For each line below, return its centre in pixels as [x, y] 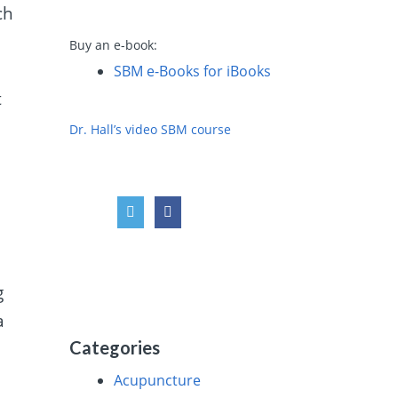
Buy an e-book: [114, 44]
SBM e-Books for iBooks [193, 71]
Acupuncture [158, 381]
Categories [115, 348]
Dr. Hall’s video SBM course [151, 130]
